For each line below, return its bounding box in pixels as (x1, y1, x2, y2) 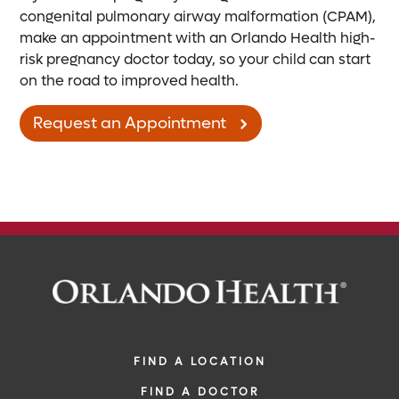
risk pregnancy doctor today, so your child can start (20, 50, 371, 69)
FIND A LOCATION (133, 354, 266, 370)
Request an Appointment (33, 113, 227, 134)
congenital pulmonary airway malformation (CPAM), (20, 7, 377, 27)
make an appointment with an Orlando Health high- (20, 28, 377, 48)
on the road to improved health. (20, 71, 240, 91)
